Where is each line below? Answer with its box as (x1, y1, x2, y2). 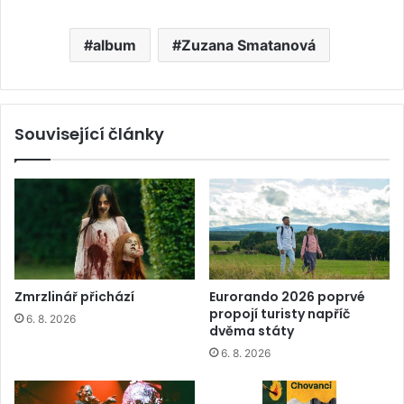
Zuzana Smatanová (181, 35, 316, 54)
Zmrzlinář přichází (14, 288, 134, 307)
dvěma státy (209, 322, 294, 341)
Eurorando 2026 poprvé (209, 288, 365, 307)
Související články (14, 122, 164, 145)
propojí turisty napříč (209, 305, 350, 324)
